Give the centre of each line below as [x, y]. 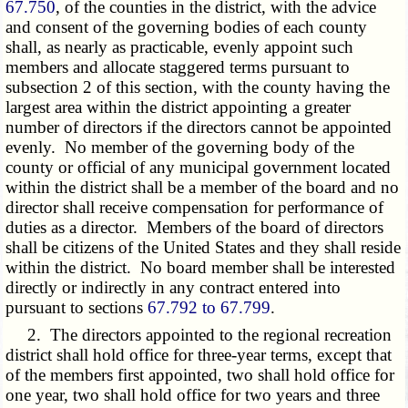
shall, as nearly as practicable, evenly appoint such [180, 47]
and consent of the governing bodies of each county [187, 27]
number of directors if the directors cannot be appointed [199, 127]
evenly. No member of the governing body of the [180, 148]
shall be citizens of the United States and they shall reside [204, 248]
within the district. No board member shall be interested [201, 268]
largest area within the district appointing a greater [178, 107]
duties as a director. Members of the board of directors [195, 228]
